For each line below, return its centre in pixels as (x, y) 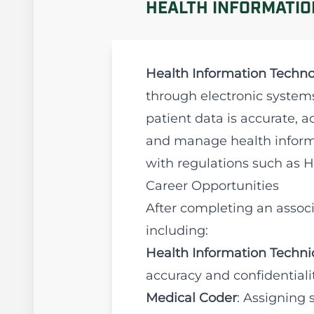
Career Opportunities (212, 186)
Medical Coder (191, 298)
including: (177, 231)
